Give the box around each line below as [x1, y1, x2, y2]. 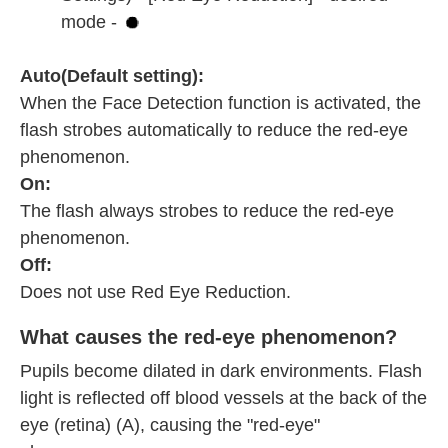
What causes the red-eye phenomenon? [20, 326, 397, 349]
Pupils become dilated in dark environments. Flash [20, 361, 422, 382]
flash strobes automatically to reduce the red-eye [20, 120, 408, 141]
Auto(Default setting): [20, 66, 204, 87]
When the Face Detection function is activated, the [20, 93, 421, 114]
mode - [60, 12, 122, 33]
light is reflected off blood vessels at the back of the [20, 388, 427, 409]
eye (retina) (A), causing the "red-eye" [20, 415, 320, 436]
